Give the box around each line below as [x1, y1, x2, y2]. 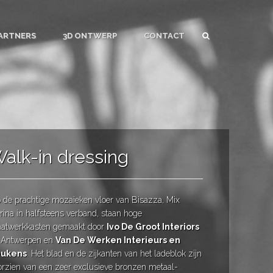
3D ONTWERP [62, 31, 117, 40]
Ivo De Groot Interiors [106, 222, 199, 232]
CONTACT [143, 31, 185, 40]
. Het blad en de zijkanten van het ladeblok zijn [26, 249, 202, 258]
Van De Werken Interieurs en [55, 235, 180, 245]
